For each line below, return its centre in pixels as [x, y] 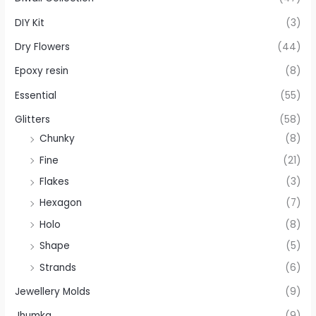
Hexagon [61, 203]
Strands [58, 267]
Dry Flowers [43, 47]
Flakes [55, 182]
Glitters [33, 120]
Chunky [57, 139]
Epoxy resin [42, 71]
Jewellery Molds [53, 292]
